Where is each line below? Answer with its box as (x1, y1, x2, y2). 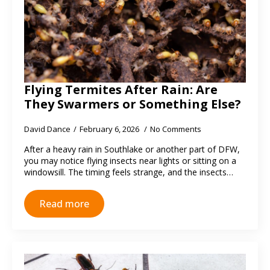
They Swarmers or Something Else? (24, 96, 241, 112)
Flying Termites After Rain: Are (24, 81, 218, 98)
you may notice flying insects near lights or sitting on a (24, 155, 236, 166)
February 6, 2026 (80, 124, 141, 134)
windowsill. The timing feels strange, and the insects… (24, 166, 233, 178)
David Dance (24, 124, 71, 134)
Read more (39, 197, 89, 210)
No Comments (150, 124, 201, 134)
